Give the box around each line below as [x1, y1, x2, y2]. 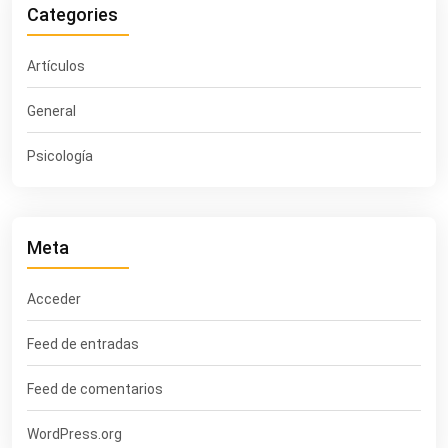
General [27, 103, 76, 120]
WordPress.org [27, 426, 122, 443]
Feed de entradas [27, 336, 139, 353]
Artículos [27, 58, 85, 75]
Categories [27, 4, 118, 26]
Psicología [27, 148, 93, 165]
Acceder [27, 291, 81, 308]
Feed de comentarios [27, 381, 163, 398]
